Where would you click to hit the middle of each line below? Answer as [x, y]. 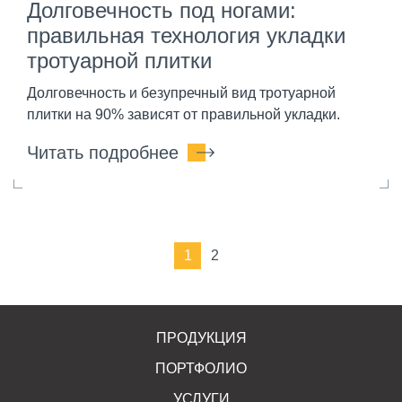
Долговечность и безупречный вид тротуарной [181, 92]
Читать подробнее [103, 152]
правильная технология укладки [186, 35]
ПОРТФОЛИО [201, 368]
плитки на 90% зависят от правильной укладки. [184, 114]
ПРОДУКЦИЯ [201, 337]
